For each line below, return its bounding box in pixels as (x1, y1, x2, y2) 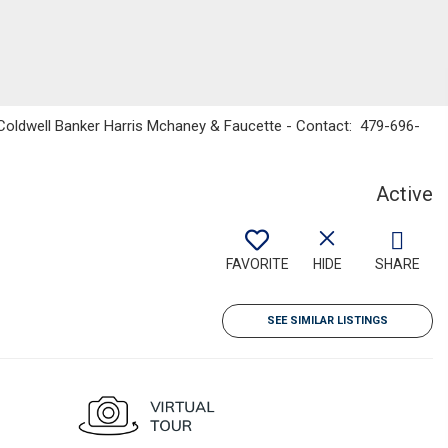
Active (376, 182, 433, 206)
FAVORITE (225, 256, 289, 272)
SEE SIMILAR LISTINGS (267, 314, 388, 327)
